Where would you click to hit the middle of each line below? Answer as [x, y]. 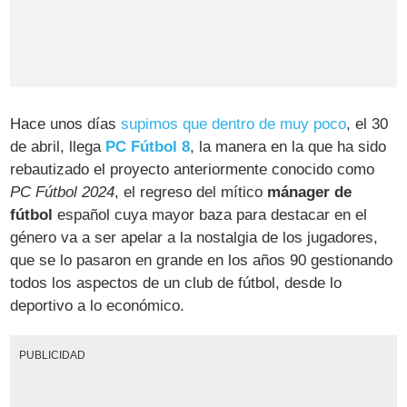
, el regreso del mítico [191, 193]
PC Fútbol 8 [148, 147]
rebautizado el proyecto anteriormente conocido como [193, 170]
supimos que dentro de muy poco [234, 124]
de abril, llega [58, 147]
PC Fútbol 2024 [63, 193]
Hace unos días [66, 124]
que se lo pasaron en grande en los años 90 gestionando [202, 261]
